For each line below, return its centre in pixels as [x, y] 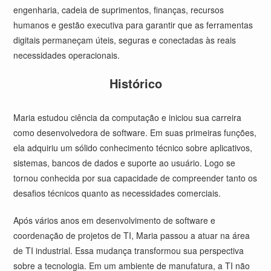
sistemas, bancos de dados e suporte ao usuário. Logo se [125, 163]
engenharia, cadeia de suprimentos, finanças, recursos [119, 10]
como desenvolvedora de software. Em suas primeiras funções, [135, 132]
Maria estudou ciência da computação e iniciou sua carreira [128, 117]
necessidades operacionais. [67, 55]
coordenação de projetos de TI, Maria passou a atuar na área [132, 235]
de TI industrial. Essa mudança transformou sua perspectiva [129, 250]
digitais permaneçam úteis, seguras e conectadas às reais [125, 40]
